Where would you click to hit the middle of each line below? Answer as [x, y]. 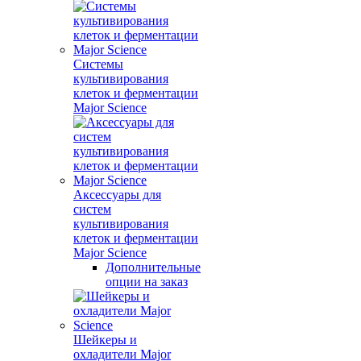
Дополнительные [153, 267]
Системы [98, 64]
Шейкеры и [105, 340]
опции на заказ [147, 282]
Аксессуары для [117, 195]
